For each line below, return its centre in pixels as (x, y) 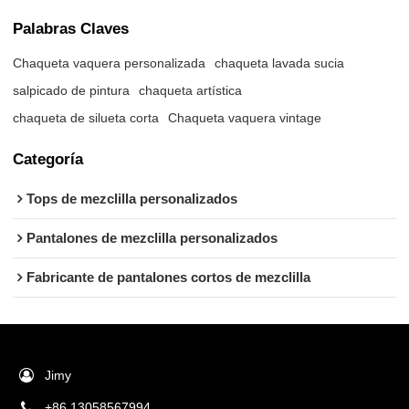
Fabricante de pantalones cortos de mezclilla (169, 278)
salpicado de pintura (72, 90)
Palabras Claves (71, 28)
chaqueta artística (191, 90)
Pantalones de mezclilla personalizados (152, 239)
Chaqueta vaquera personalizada (110, 63)
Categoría (48, 158)
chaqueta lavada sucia (280, 63)
